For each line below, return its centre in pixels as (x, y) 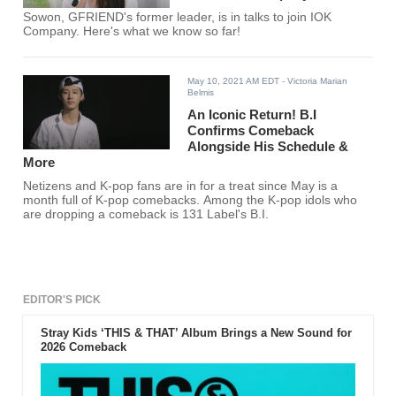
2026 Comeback (83, 347)
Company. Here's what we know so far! (132, 32)
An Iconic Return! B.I (252, 115)
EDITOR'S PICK (62, 300)
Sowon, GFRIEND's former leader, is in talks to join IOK (178, 18)
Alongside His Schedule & (268, 147)
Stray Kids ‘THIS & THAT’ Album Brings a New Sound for (196, 333)
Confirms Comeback (251, 131)
